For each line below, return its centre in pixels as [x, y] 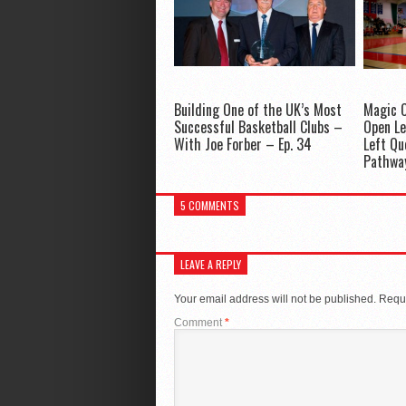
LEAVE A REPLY [211, 264]
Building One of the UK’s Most [257, 109]
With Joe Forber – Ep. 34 [242, 144]
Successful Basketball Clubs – [258, 126]
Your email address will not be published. [275, 299]
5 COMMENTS [210, 205]
